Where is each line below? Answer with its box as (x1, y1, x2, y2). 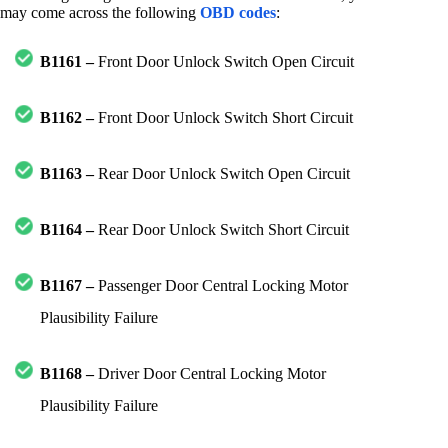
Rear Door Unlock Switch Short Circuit (94, 221, 349, 239)
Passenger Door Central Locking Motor (94, 277, 348, 295)
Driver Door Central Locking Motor (98, 365, 326, 383)
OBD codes (200, 4, 276, 22)
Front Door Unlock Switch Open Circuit (94, 53, 354, 71)
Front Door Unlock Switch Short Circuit (94, 109, 353, 127)
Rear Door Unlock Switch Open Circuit (94, 165, 350, 183)
